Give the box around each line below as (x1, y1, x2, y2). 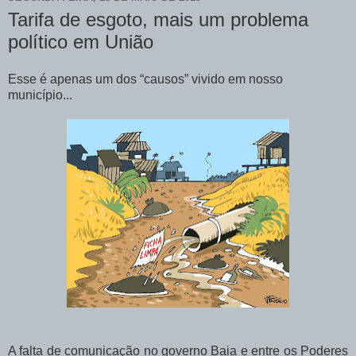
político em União (8, 30, 153, 52)
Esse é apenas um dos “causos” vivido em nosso (8, 72, 283, 87)
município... (8, 88, 72, 103)
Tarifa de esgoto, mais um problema (8, 8, 308, 30)
